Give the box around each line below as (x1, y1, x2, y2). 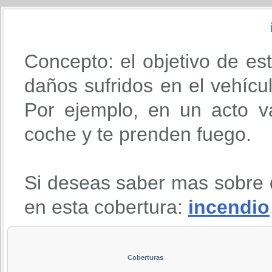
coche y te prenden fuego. (24, 123, 251, 145)
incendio (188, 195, 270, 218)
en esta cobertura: (24, 195, 188, 218)
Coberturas (127, 253, 163, 261)
